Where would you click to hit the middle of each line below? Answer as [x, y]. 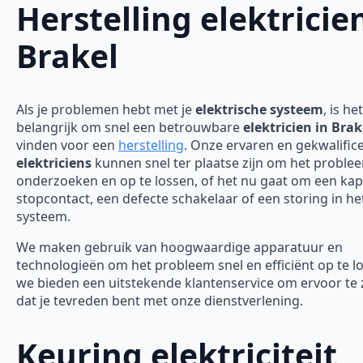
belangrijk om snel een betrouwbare [130, 128]
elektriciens [54, 163]
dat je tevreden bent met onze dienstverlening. [160, 301]
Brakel [67, 55]
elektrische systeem [259, 110]
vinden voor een [67, 145]
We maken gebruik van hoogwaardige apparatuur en [179, 248]
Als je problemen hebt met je [106, 110]
